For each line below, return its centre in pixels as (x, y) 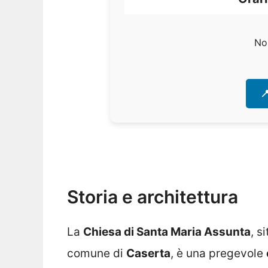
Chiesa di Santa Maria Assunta (167, 232)
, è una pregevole (218, 253)
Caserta (148, 253)
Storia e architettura (153, 197)
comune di (97, 253)
